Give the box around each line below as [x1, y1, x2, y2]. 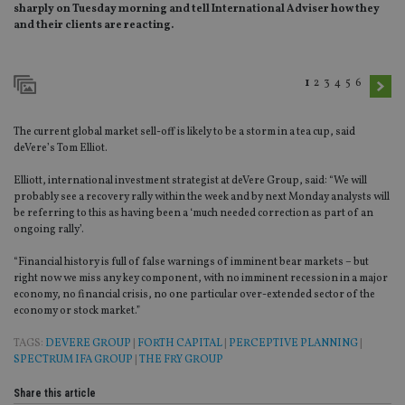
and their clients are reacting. [14, 18, 174, 33]
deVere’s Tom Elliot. [14, 141, 108, 156]
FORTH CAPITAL [137, 336, 222, 352]
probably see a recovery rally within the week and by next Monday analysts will [14, 190, 390, 205]
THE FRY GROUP [139, 353, 223, 368]
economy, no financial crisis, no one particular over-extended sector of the [14, 287, 375, 303]
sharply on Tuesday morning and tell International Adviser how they [14, 2, 380, 17]
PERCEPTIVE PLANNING [229, 336, 358, 352]
